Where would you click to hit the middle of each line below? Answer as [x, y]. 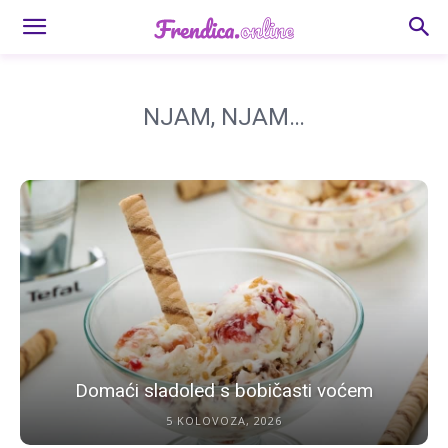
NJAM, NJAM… [224, 117]
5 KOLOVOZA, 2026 [224, 421]
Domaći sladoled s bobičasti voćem [224, 391]
